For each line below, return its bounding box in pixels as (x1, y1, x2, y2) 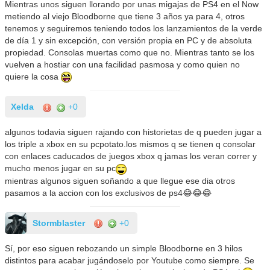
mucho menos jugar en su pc (5, 163, 116, 174)
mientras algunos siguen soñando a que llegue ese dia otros (5, 175, 236, 186)
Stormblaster (33, 218, 86, 228)
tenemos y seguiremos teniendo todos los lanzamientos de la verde (5, 24, 263, 34)
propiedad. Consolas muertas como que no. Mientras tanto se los (5, 48, 255, 58)
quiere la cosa (5, 72, 61, 82)
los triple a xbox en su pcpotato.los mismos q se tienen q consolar (5, 139, 256, 149)
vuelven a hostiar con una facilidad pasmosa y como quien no (5, 60, 240, 70)
